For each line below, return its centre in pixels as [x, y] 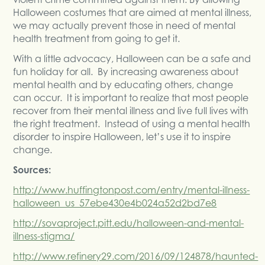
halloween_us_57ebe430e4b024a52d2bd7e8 [115, 203]
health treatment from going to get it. [97, 38]
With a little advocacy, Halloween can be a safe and [132, 58]
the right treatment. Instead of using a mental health [132, 123]
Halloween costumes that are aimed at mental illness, [132, 12]
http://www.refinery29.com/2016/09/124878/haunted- [136, 256]
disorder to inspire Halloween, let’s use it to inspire [122, 136]
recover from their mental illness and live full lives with [131, 110]
